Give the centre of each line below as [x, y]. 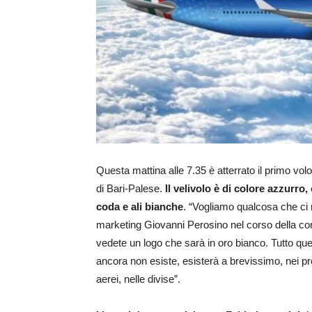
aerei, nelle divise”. [138, 279]
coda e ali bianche [140, 207]
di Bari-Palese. [131, 189]
